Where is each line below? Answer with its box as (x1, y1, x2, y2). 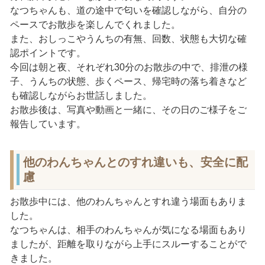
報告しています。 (9, 118, 86, 129)
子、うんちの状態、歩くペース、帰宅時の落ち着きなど (9, 76, 247, 86)
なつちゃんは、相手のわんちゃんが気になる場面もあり (9, 224, 247, 235)
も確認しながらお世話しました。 (9, 90, 152, 101)
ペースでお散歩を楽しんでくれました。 (9, 19, 180, 30)
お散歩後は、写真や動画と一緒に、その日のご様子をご (9, 104, 247, 115)
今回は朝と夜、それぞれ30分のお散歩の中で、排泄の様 (9, 62, 248, 72)
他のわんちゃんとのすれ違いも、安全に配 (22, 155, 248, 169)
